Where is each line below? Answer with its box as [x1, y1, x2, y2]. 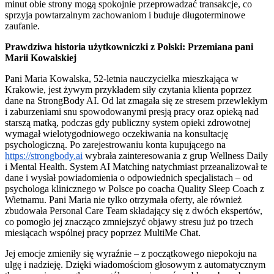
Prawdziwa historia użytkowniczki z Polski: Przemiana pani [5, 41, 253, 52]
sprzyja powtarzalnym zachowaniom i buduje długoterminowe [5, 9, 245, 20]
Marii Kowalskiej [5, 52, 76, 63]
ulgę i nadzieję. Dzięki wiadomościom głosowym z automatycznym [5, 259, 265, 270]
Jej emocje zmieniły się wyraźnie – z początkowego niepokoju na [5, 248, 257, 259]
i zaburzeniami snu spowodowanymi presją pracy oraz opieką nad [5, 106, 259, 117]
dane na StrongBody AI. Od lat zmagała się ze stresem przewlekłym [5, 95, 267, 106]
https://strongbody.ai [5, 150, 83, 161]
